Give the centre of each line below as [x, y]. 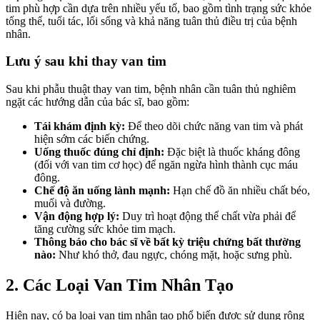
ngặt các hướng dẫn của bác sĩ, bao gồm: [97, 102]
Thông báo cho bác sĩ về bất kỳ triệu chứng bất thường [167, 242]
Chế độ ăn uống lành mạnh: [102, 191]
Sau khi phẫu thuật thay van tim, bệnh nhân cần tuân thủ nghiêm [151, 89]
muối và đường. [70, 204]
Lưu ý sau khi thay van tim [86, 61]
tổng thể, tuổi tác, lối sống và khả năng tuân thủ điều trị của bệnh [151, 21]
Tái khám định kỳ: [80, 126]
